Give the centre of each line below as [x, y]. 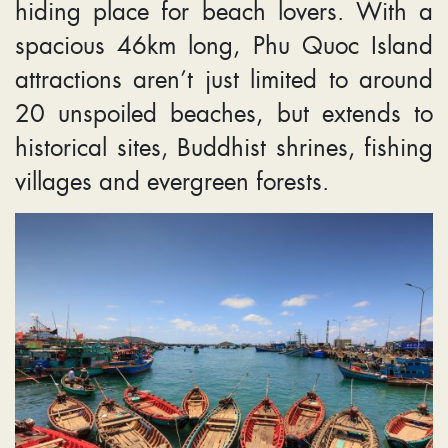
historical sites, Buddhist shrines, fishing [224, 146]
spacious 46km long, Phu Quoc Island [224, 44]
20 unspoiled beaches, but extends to [224, 112]
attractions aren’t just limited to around [224, 78]
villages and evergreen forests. [172, 180]
